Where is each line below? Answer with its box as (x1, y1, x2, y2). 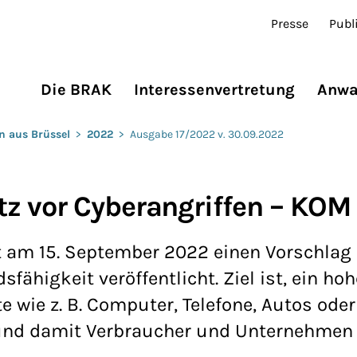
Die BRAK (41, 80, 112, 100)
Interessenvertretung (134, 80, 295, 100)
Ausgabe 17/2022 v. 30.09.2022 (130, 127, 284, 141)
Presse (271, 16, 309, 31)
